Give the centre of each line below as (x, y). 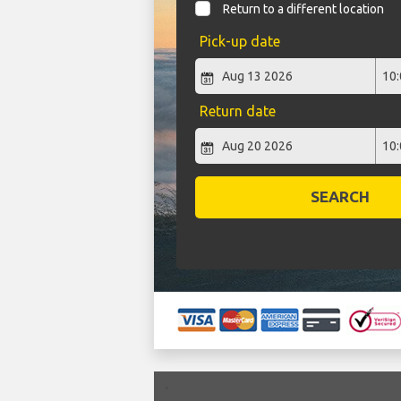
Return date (237, 111)
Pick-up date (239, 42)
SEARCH (341, 197)
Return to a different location (304, 9)
